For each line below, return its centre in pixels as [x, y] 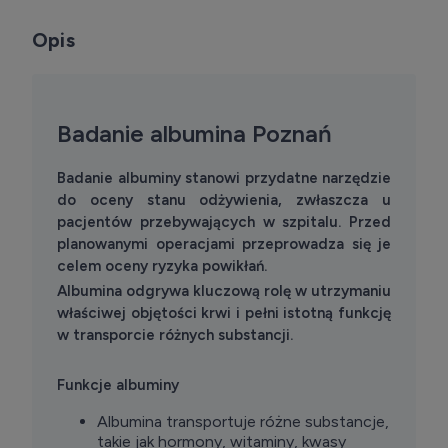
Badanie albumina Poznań [194, 133]
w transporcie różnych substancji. [175, 335]
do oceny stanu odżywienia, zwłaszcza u [224, 200]
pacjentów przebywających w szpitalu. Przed [224, 222]
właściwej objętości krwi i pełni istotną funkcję [224, 313]
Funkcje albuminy [118, 385]
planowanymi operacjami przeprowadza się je [224, 244]
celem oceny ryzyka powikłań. [162, 266]
